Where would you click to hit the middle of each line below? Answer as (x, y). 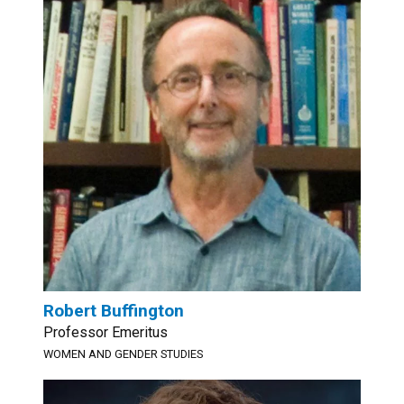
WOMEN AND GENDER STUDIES (123, 354)
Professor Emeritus (106, 332)
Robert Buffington (114, 311)
